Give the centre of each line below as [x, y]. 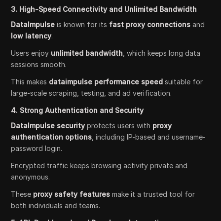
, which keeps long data [162, 53]
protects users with [119, 126]
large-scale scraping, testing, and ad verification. [92, 93]
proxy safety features [72, 194]
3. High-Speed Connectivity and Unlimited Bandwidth [104, 9]
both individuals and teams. [56, 206]
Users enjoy [31, 53]
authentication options [52, 137]
